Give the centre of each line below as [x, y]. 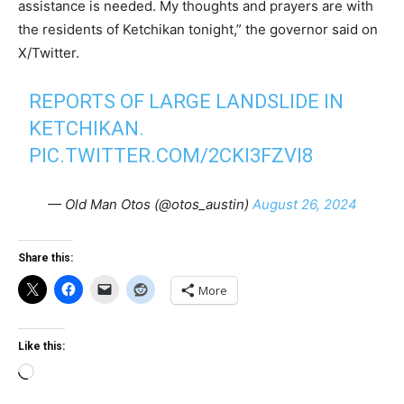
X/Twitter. [49, 53]
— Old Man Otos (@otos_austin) [150, 204]
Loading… [64, 374]
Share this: [46, 258]
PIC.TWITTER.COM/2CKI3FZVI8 [171, 156]
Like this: [41, 346]
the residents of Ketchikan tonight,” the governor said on [198, 29]
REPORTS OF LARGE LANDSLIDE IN [187, 101]
